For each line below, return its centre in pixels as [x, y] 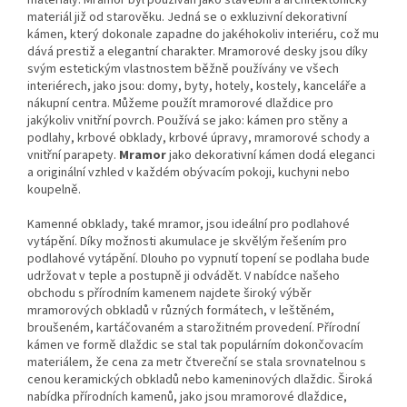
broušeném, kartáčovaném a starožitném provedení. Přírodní [194, 328]
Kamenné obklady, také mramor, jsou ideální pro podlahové [189, 224]
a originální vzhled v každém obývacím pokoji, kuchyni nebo [189, 172]
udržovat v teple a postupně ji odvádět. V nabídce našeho [184, 276]
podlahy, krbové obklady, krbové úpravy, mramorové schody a [199, 138]
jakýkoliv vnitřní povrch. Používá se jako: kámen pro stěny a [188, 120]
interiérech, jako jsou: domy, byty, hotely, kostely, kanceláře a [197, 86]
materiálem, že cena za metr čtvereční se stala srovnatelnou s [197, 362]
